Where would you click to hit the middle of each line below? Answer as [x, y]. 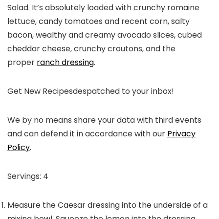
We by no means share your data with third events [104, 120]
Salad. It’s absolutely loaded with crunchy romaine [103, 7]
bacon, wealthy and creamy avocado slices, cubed [105, 35]
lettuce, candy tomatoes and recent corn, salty [99, 21]
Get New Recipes [40, 91]
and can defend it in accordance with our [87, 133]
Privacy [181, 133]
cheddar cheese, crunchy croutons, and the [91, 48]
